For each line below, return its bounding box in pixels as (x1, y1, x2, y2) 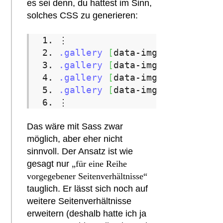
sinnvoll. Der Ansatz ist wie (27, 146, 133, 156)
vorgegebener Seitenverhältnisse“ (27, 171, 148, 181)
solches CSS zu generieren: (27, 10, 138, 20)
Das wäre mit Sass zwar (27, 121, 123, 131)
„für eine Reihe (72, 159, 127, 169)
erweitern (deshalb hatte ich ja (27, 209, 147, 219)
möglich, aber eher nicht (27, 134, 123, 144)
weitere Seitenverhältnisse (27, 196, 132, 206)
